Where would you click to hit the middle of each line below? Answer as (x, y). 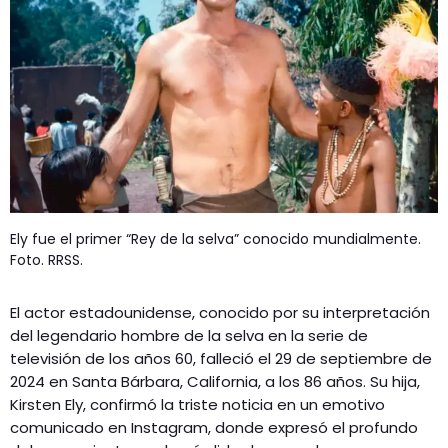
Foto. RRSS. (46, 259)
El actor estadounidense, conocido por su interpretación (220, 312)
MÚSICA (81, 36)
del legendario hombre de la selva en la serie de (189, 335)
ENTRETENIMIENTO (118, 71)
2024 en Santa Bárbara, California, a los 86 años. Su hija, (215, 381)
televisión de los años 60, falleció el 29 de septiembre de (221, 358)
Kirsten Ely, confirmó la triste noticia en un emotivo (197, 404)
